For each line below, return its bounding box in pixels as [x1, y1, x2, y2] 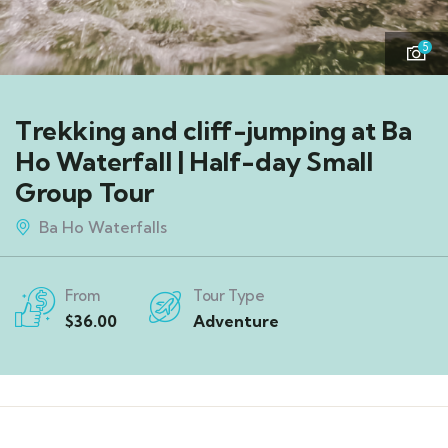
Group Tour [15, 176, 154, 210]
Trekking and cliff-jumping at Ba [15, 114, 412, 148]
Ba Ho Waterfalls [39, 217, 167, 238]
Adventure [193, 311, 279, 332]
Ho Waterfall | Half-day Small [15, 145, 373, 179]
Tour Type [193, 286, 265, 306]
